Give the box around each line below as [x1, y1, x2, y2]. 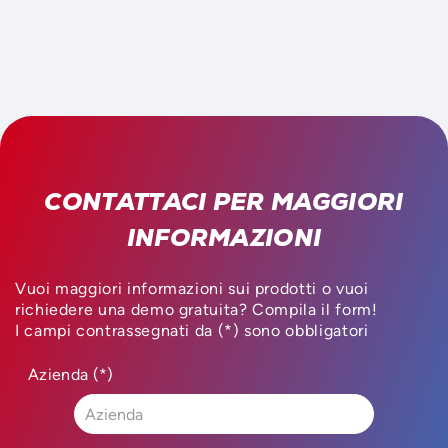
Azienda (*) [28, 364, 114, 384]
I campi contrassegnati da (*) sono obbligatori [15, 320, 369, 340]
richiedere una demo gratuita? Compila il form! [15, 299, 378, 319]
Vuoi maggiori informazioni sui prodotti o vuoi [15, 278, 369, 298]
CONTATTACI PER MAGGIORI [44, 185, 404, 217]
